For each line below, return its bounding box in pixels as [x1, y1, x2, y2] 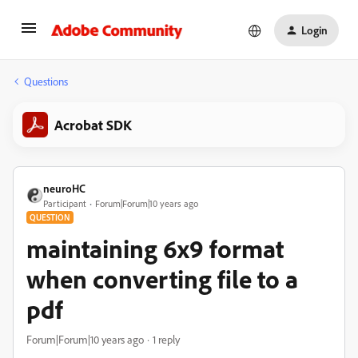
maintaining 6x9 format [26, 233, 284, 265]
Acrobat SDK [54, 116, 132, 133]
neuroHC [43, 181, 86, 195]
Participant [43, 197, 86, 209]
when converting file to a [26, 263, 298, 295]
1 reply [153, 332, 180, 346]
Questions [24, 74, 68, 88]
